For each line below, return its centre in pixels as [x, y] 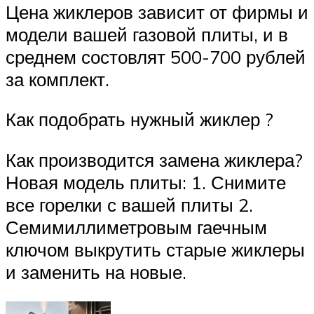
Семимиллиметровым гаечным [136, 227]
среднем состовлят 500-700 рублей [156, 56]
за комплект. [57, 79]
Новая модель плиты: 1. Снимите [146, 182]
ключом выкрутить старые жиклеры [155, 249]
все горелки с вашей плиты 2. [129, 204]
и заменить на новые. [96, 272]
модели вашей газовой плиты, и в [147, 34]
